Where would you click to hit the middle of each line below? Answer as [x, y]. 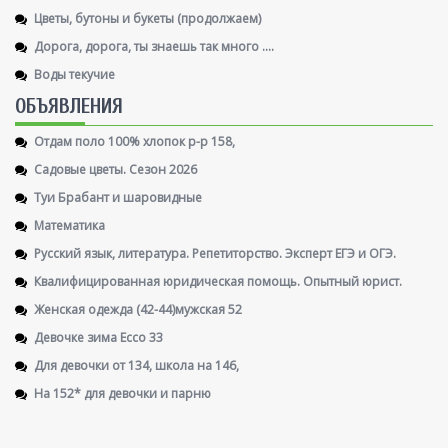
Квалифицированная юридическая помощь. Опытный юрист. [218, 281]
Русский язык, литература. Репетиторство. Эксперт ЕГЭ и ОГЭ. [215, 253]
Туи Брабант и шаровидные [118, 197]
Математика [69, 225]
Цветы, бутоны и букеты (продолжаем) [147, 18]
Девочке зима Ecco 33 [98, 337]
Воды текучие [74, 74]
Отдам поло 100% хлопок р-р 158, [134, 141]
